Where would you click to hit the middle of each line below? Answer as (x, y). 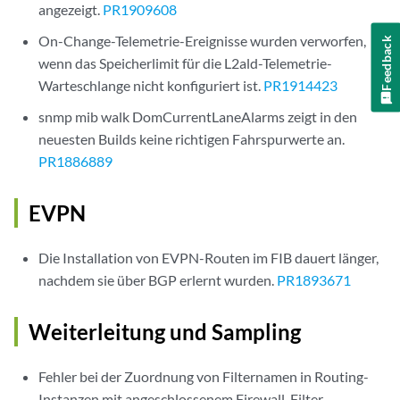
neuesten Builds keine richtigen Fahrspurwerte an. (192, 139)
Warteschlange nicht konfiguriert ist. (151, 85)
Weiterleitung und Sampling (165, 332)
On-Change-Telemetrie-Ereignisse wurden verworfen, (203, 41)
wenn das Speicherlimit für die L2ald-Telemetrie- (186, 63)
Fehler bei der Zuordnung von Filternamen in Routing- (204, 376)
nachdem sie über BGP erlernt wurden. (158, 280)
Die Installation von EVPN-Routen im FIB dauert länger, (209, 258)
